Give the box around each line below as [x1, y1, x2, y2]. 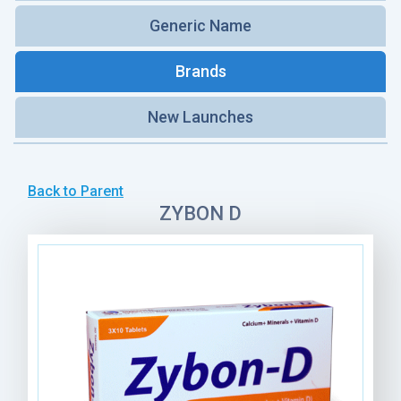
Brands [175, 62, 226, 81]
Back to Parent [28, 183, 124, 200]
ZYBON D [159, 202, 242, 226]
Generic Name [149, 16, 252, 36]
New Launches [148, 107, 253, 127]
